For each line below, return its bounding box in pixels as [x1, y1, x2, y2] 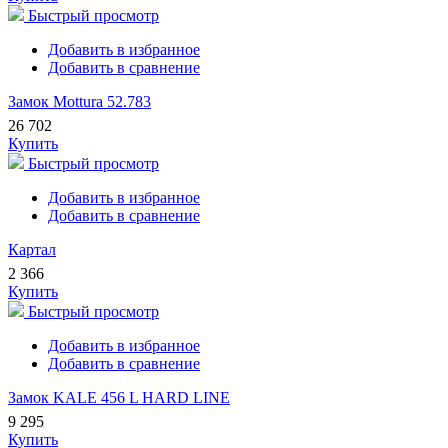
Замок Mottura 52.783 [8, 93, 151, 111]
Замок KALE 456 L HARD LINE [8, 389, 230, 407]
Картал [8, 241, 56, 259]
